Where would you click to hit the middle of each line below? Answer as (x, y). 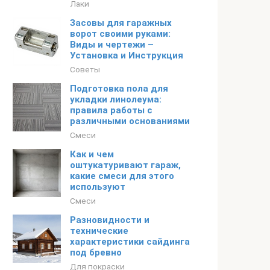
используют (98, 187)
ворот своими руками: (120, 34)
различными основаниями (130, 121)
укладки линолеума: (116, 99)
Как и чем (92, 154)
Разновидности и (110, 220)
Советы (85, 69)
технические (99, 231)
